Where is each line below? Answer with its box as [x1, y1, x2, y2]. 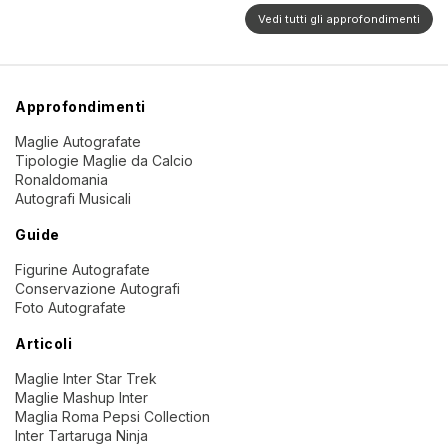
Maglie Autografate [15, 133, 141, 151]
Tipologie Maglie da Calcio [15, 152, 193, 170]
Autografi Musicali [15, 190, 131, 208]
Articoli [15, 335, 72, 353]
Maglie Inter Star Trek [15, 370, 157, 388]
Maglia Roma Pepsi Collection [15, 408, 210, 426]
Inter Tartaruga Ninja [15, 427, 148, 445]
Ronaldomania [15, 171, 108, 189]
